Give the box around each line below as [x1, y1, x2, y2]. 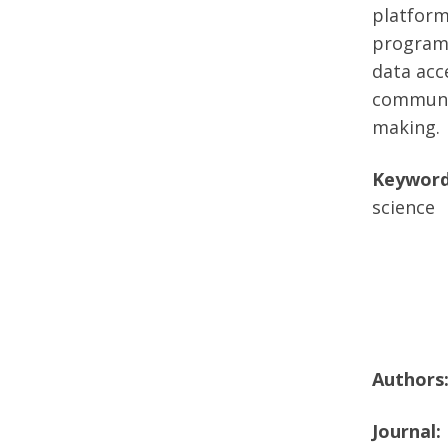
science [372, 194, 435, 219]
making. [372, 114, 440, 139]
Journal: [372, 418, 446, 443]
